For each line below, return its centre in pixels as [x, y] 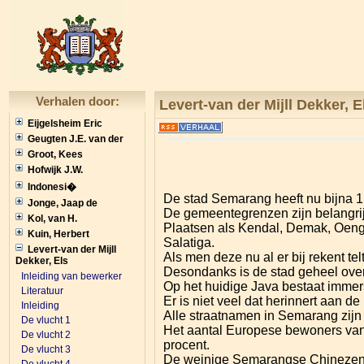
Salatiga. [189, 242]
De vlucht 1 [46, 320]
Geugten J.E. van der [76, 139]
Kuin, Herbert [58, 234]
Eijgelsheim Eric [65, 123]
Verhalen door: [77, 101]
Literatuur [42, 291]
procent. [186, 344]
